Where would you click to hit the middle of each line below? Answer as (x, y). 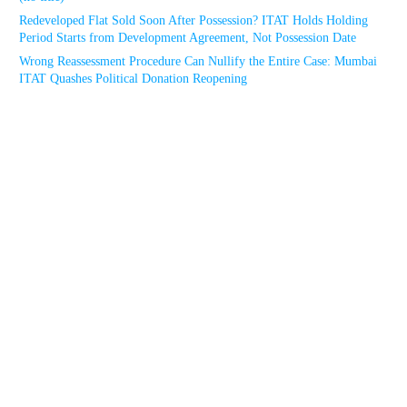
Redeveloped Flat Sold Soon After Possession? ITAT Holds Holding (194, 20)
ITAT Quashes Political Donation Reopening (133, 79)
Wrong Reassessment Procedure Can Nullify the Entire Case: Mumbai (198, 61)
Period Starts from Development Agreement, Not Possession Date (188, 38)
